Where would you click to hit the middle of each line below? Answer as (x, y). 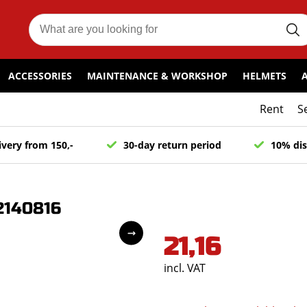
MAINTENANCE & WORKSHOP (157, 76)
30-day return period (172, 145)
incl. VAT (185, 268)
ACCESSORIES (40, 76)
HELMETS (265, 76)
